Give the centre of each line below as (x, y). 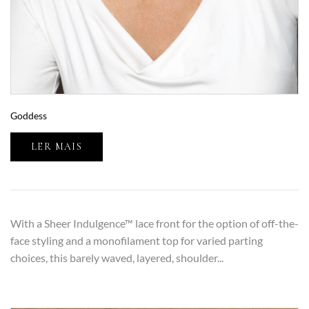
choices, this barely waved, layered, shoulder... (117, 258)
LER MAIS (57, 147)
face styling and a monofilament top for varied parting (137, 241)
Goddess (29, 116)
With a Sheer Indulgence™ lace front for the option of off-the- (154, 223)
